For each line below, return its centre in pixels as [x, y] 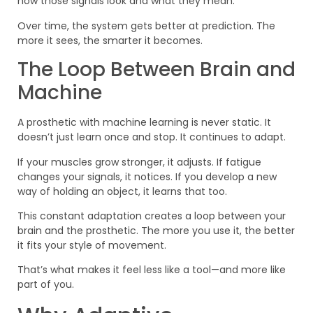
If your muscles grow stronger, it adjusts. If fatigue [139, 162]
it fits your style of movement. [92, 245]
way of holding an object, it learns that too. [122, 191]
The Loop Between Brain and [156, 70]
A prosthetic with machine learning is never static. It [144, 123]
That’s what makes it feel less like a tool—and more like [152, 270]
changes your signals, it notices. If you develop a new [147, 176]
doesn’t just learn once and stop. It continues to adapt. [152, 137]
